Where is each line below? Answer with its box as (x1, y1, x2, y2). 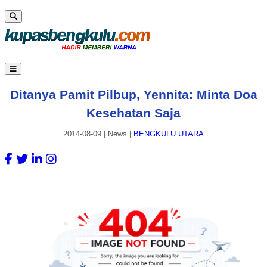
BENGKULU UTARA (133, 129, 204, 139)
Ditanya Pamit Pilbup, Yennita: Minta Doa (10, 87, 257, 101)
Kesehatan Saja (86, 105, 181, 120)
